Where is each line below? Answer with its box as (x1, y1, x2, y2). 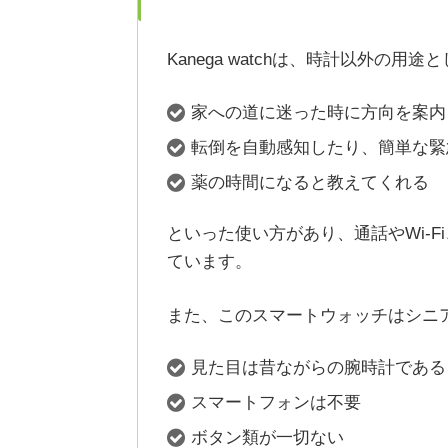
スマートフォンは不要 (191, 393, 361, 413)
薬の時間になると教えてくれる (191, 172, 429, 192)
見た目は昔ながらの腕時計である (191, 358, 446, 378)
